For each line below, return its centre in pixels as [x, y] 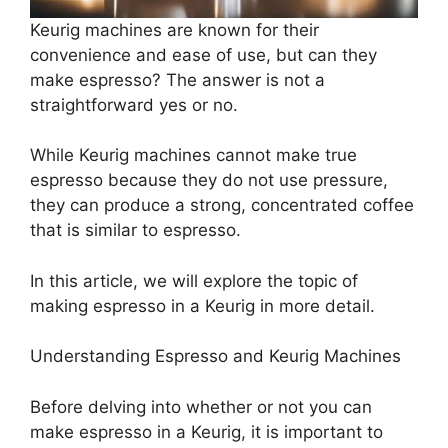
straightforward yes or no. [134, 104]
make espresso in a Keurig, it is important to [206, 431]
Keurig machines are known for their [174, 29]
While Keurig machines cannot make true [193, 155]
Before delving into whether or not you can [201, 406]
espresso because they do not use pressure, [209, 180]
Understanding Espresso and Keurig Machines [215, 356]
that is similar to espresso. [135, 230]
